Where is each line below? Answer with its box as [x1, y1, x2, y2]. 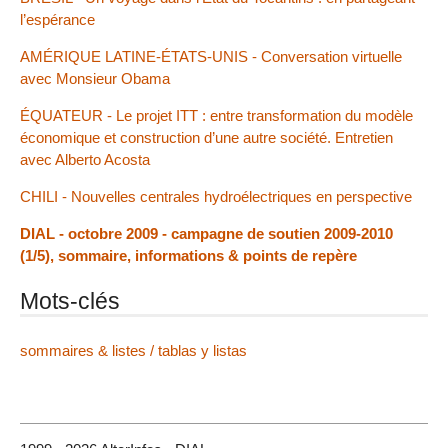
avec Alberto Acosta [20, 150, 150, 168]
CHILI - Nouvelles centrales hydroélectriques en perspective [20, 188, 412, 206]
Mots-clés [20, 288, 120, 315]
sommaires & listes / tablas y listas [20, 342, 247, 360]
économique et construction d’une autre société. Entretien [20, 128, 393, 146]
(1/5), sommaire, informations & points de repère [20, 247, 357, 265]
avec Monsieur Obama [20, 69, 170, 87]
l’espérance [20, 10, 95, 28]
